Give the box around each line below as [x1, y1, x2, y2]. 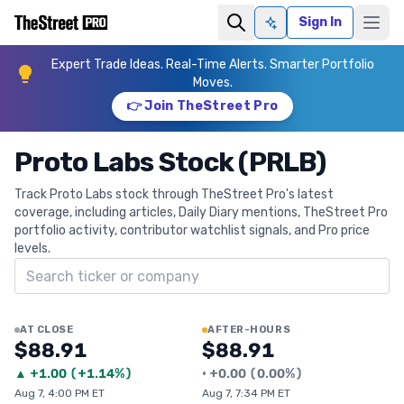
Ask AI [269, 22, 308, 38]
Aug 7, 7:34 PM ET [202, 387, 290, 399]
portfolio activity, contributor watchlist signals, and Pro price [14, 223, 370, 238]
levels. [14, 241, 50, 256]
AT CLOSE [20, 324, 74, 335]
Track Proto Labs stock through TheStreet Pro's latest [14, 187, 334, 202]
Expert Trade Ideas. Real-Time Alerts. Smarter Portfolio [51, 57, 374, 72]
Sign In [298, 14, 342, 30]
